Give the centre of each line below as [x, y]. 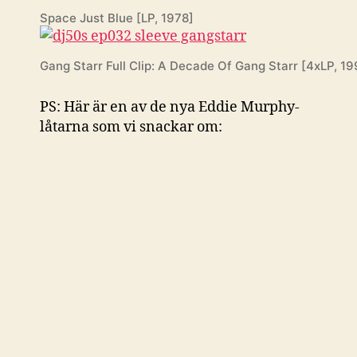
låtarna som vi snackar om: [131, 127]
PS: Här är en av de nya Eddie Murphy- [170, 107]
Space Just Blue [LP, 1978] [117, 18]
